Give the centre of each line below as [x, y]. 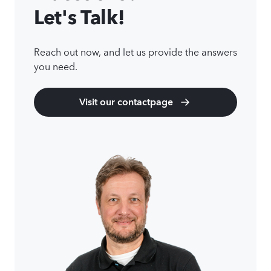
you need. [56, 65]
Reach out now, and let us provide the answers [135, 51]
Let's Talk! [79, 17]
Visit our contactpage [126, 102]
